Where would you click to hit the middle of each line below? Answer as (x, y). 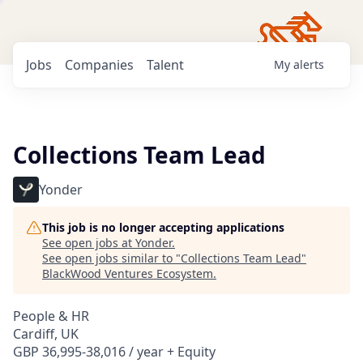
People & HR (51, 316)
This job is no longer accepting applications (163, 227)
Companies (99, 65)
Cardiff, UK (46, 334)
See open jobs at (89, 243)
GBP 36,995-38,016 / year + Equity (114, 352)
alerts (309, 64)
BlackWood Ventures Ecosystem (128, 273)
